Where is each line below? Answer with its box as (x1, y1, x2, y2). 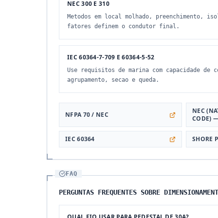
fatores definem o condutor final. (67, 23, 180, 30)
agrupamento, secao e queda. (67, 76, 159, 83)
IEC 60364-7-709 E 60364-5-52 (67, 53, 155, 61)
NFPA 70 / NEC (65, 110, 109, 119)
